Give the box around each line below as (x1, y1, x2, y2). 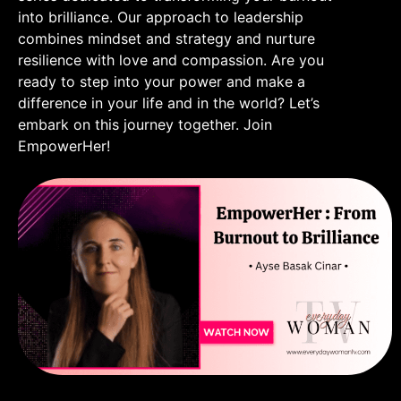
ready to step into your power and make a (18, 72, 305, 90)
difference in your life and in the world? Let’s (18, 93, 320, 112)
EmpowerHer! (18, 136, 110, 155)
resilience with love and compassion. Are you (18, 50, 324, 69)
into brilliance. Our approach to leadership (18, 7, 303, 26)
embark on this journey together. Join (18, 115, 272, 133)
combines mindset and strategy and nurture (18, 29, 315, 47)
